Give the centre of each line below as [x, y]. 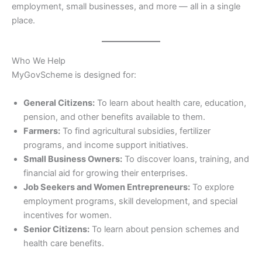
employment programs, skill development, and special [130, 201]
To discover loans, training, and [186, 159]
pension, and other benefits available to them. [114, 117]
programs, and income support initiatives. [106, 145]
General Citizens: [59, 103]
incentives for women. [68, 215]
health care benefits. [64, 243]
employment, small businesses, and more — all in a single [126, 7]
